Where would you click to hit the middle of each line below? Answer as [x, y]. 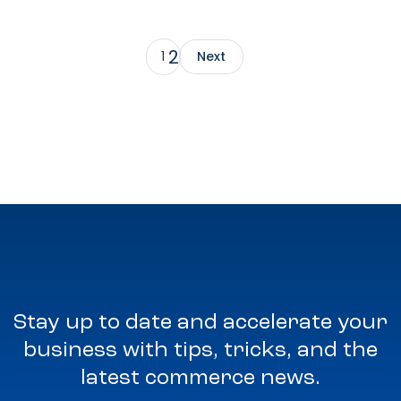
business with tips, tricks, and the [200, 351]
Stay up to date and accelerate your [200, 324]
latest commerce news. [200, 379]
